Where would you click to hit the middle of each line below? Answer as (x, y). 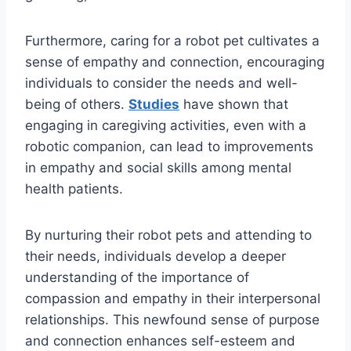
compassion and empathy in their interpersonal (173, 299)
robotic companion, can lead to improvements (169, 147)
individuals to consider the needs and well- (161, 83)
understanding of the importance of (137, 278)
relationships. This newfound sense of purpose (172, 320)
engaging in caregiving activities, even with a (166, 126)
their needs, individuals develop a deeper (156, 257)
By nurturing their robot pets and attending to (168, 235)
